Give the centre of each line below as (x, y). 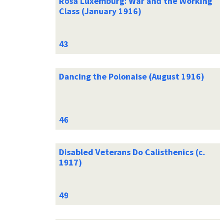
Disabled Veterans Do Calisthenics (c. (132, 152)
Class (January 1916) (100, 11)
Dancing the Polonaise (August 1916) (131, 76)
